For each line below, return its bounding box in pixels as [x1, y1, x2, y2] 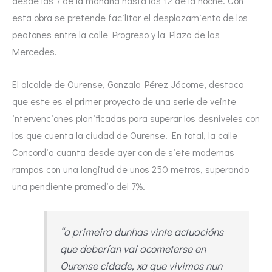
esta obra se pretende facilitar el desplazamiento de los [12, 11, 248, 24]
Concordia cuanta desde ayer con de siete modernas [12, 145, 234, 158]
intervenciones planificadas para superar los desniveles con [12, 111, 260, 124]
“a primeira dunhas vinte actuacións [59, 225, 223, 239]
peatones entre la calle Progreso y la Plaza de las [12, 28, 220, 41]
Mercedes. [12, 45, 57, 58]
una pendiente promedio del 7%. [12, 179, 145, 192]
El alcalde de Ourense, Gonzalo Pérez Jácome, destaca [12, 77, 244, 90]
